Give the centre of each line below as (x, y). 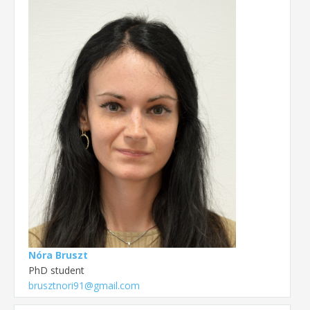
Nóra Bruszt (58, 255)
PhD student (56, 270)
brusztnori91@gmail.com (84, 285)
